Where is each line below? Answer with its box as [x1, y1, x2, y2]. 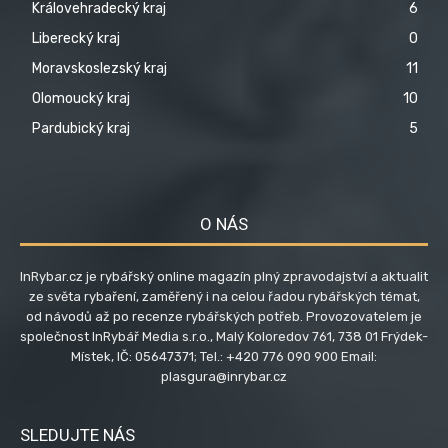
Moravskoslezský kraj [32, 59, 167, 77]
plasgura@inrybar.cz [161, 368, 287, 384]
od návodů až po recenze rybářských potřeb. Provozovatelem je [26, 308, 422, 324]
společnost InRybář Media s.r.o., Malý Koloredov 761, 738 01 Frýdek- [20, 328, 428, 344]
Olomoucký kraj [32, 89, 130, 107]
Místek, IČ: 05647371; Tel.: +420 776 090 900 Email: [71, 348, 377, 364]
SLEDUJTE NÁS [20, 424, 135, 445]
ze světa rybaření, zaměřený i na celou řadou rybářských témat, [28, 288, 420, 304]
